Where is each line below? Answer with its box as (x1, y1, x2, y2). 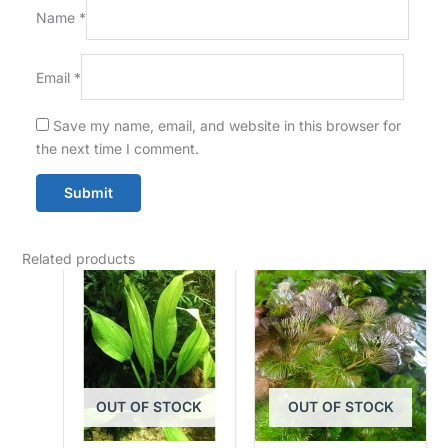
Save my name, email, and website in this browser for (52, 117, 401, 134)
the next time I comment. (35, 140, 199, 157)
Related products (21, 250, 135, 267)
